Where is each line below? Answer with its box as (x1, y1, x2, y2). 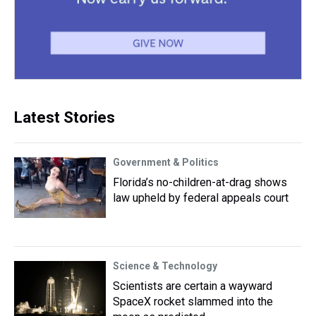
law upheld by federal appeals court (113, 191, 288, 205)
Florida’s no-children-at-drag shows (113, 176, 287, 189)
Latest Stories (14, 109, 115, 126)
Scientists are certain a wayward (113, 279, 272, 293)
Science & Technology (113, 260, 217, 272)
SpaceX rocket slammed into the (113, 295, 273, 308)
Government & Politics (113, 157, 219, 168)
